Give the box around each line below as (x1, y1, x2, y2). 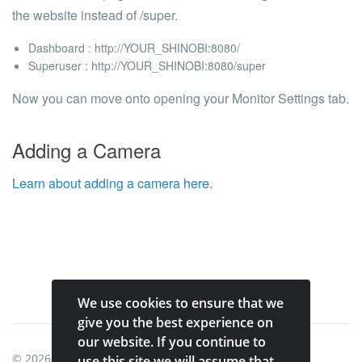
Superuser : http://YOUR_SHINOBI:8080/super (28, 57, 266, 74)
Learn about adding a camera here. (12, 174, 213, 192)
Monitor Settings (232, 89, 325, 107)
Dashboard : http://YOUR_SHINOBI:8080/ (28, 40, 240, 56)
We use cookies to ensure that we (78, 294, 284, 312)
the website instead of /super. (12, 6, 178, 24)
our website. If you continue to (78, 333, 266, 351)
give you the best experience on (78, 314, 273, 331)
